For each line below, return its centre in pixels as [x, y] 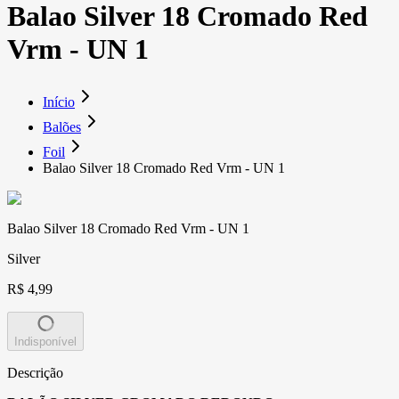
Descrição [35, 372]
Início [59, 102]
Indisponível [45, 341]
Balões [62, 126]
